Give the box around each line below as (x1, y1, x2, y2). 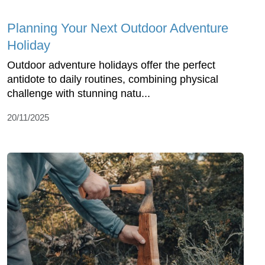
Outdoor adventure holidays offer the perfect (7, 59, 215, 72)
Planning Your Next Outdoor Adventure (7, 21, 228, 36)
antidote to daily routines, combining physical (7, 73, 218, 86)
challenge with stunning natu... (7, 88, 150, 100)
